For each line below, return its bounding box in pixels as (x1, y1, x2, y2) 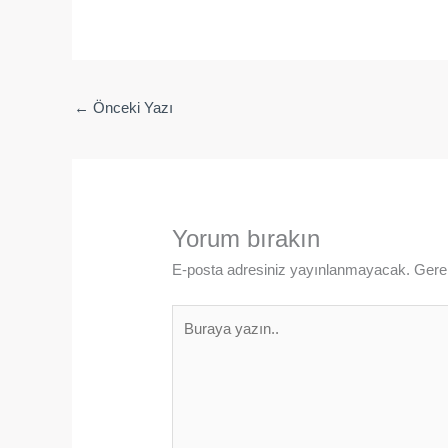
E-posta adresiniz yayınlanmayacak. (172, 261, 411, 279)
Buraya (171, 306, 219, 324)
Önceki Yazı (89, 99, 173, 117)
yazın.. (171, 330, 216, 348)
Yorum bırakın (172, 225, 321, 253)
